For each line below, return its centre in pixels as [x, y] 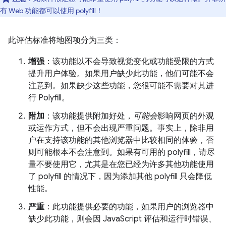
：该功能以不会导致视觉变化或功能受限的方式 [129, 62]
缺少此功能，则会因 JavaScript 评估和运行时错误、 [122, 219]
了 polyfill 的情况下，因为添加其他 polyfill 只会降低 [120, 177]
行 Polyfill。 [49, 98]
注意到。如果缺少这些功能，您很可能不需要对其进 [121, 86]
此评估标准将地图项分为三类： [65, 41]
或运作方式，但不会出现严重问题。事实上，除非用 [121, 128]
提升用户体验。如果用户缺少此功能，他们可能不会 [121, 74]
